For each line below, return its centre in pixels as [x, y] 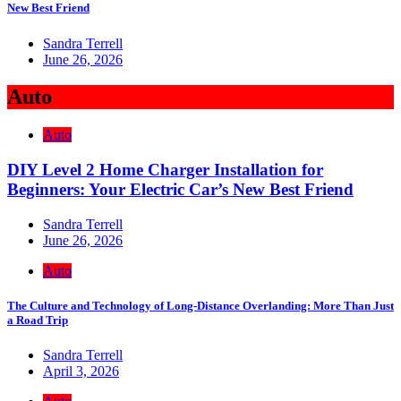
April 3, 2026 [81, 371]
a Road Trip [38, 320]
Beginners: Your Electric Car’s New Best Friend [180, 190]
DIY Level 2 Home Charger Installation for [165, 170]
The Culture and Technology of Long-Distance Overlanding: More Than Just [200, 305]
